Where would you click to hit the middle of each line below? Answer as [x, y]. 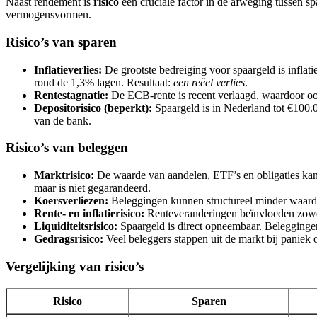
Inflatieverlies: [68, 69]
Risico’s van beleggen [67, 148]
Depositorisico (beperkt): [93, 108]
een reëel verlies [209, 82]
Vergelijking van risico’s [75, 266]
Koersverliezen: [71, 201]
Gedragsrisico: [69, 239]
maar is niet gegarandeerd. [92, 188]
